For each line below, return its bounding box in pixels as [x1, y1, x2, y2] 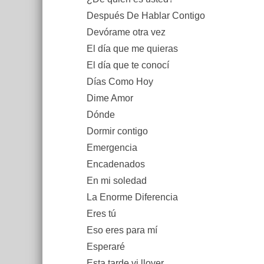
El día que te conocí [87, 60, 169, 70]
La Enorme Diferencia [87, 192, 178, 202]
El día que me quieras [87, 44, 178, 54]
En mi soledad [87, 176, 147, 186]
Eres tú [87, 209, 116, 219]
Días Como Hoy [87, 77, 153, 87]
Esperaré [87, 242, 125, 252]
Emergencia [87, 143, 137, 153]
